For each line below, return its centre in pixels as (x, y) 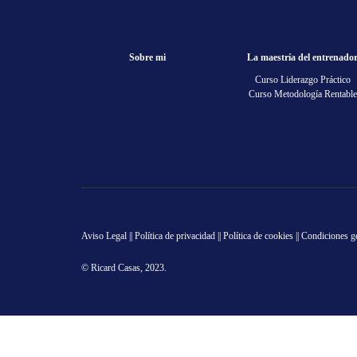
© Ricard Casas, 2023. (124, 268)
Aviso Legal (104, 236)
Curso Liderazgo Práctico (302, 80)
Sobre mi (147, 57)
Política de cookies (258, 236)
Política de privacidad (175, 236)
